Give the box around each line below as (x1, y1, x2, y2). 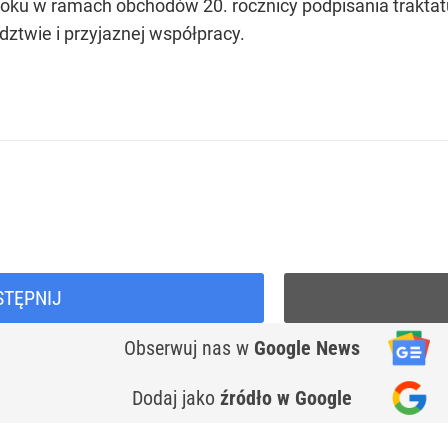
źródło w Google (220, 386, 352, 410)
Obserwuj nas (124, 336, 236, 360)
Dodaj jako (132, 386, 220, 410)
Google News (254, 336, 360, 360)
